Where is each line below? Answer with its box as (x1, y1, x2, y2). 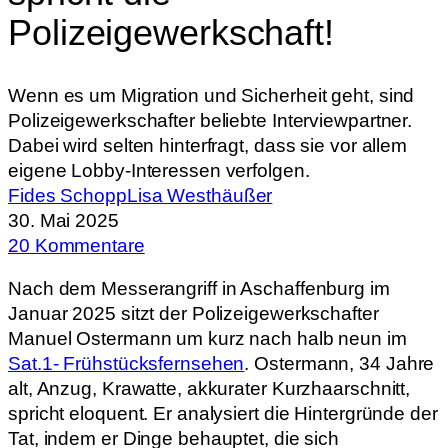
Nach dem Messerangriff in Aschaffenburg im (8, 278, 390, 300)
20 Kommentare (8, 234, 145, 256)
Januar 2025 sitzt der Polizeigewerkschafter (8, 303, 379, 325)
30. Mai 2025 (8, 209, 119, 231)
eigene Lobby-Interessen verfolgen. (8, 159, 310, 181)
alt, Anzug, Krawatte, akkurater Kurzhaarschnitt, (8, 378, 411, 400)
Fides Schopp (8, 184, 127, 206)
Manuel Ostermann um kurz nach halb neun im (8, 328, 407, 350)
